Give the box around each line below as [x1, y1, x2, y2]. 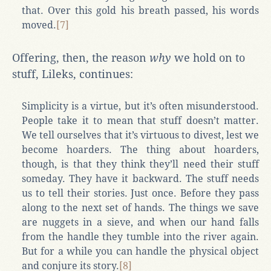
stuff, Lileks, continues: [12, 67, 133, 80]
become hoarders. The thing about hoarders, [22, 143, 259, 155]
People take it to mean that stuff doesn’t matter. [22, 114, 259, 126]
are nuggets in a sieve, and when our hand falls [22, 216, 259, 228]
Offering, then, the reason [12, 51, 149, 64]
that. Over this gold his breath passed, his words [22, 4, 259, 16]
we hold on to [171, 51, 245, 64]
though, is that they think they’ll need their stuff [22, 158, 259, 170]
